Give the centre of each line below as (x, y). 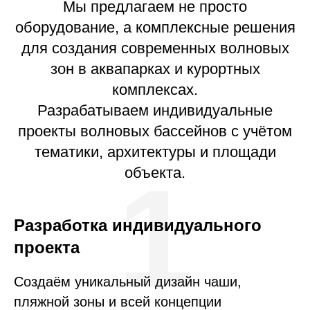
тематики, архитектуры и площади (155, 152)
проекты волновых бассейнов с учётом (155, 131)
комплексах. (155, 90)
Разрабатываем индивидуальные (155, 111)
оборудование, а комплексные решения (155, 28)
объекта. (155, 173)
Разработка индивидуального (138, 226)
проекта (47, 248)
